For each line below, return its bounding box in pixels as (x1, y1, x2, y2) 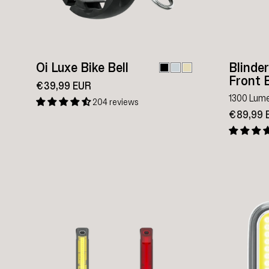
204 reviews (92, 96, 138, 107)
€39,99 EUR (36, 79, 91, 92)
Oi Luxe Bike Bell (36, 59, 128, 76)
